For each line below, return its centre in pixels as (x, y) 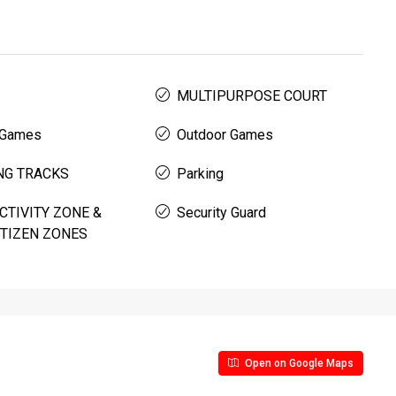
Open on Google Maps (298, 363)
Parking (200, 174)
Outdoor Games (225, 135)
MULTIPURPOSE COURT (252, 96)
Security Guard (221, 213)
